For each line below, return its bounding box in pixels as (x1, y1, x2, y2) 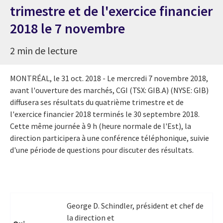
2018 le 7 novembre (10, 19, 125, 37)
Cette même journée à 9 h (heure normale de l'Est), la (10, 120, 191, 131)
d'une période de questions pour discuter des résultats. (10, 144, 194, 155)
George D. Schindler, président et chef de (67, 200, 204, 211)
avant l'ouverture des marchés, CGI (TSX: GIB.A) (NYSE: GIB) (10, 85, 209, 95)
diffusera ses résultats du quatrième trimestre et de (10, 97, 184, 107)
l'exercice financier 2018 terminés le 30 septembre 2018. (10, 109, 200, 119)
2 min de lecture (10, 44, 77, 57)
